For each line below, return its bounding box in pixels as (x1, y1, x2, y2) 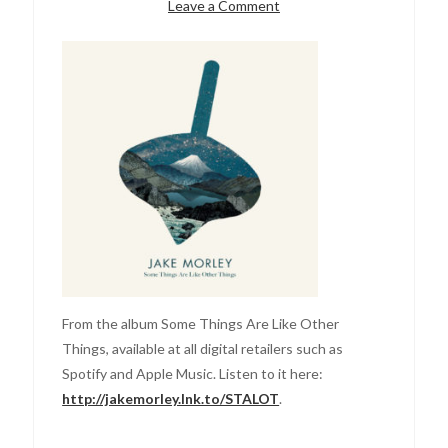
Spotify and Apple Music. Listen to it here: (62, 364, 324, 382)
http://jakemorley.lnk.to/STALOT (62, 389, 280, 407)
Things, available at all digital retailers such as (62, 339, 344, 357)
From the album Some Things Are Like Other (62, 314, 340, 332)
